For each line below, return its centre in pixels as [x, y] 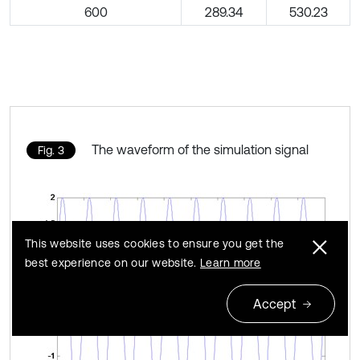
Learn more [230, 263]
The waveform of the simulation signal [200, 149]
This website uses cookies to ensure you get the [155, 243]
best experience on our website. [112, 263]
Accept [274, 304]
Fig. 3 [51, 150]
